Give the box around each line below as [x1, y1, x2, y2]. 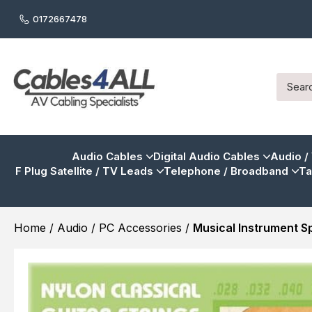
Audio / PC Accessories [57, 221, 182, 235]
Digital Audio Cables [153, 150, 260, 163]
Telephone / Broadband [164, 164, 288, 178]
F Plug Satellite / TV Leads [15, 164, 153, 178]
